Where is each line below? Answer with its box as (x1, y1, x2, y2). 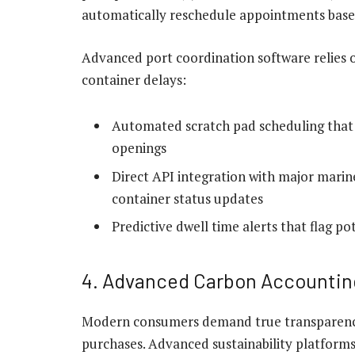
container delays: (82, 70, 186, 89)
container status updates (112, 189, 263, 208)
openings (112, 139, 166, 158)
